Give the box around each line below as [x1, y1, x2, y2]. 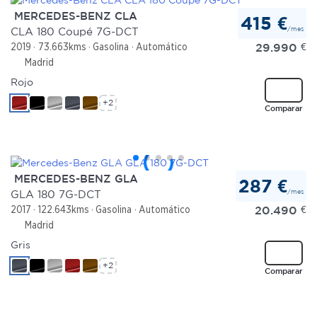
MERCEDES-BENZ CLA [11, 10, 137, 23]
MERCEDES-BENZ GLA [11, 173, 138, 185]
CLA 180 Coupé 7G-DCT [11, 25, 139, 38]
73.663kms [38, 41, 86, 53]
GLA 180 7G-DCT [11, 188, 101, 201]
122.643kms [38, 204, 89, 216]
